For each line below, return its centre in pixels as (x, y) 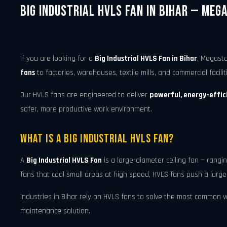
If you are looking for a (58, 59)
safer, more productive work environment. (86, 109)
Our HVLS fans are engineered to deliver (85, 95)
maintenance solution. (55, 211)
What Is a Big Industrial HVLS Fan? (97, 139)
